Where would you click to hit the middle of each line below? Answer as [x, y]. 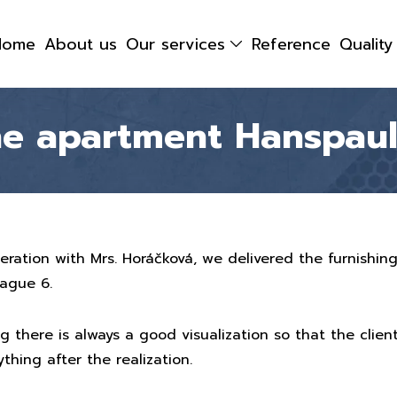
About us [81, 44]
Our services [175, 44]
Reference [291, 44]
